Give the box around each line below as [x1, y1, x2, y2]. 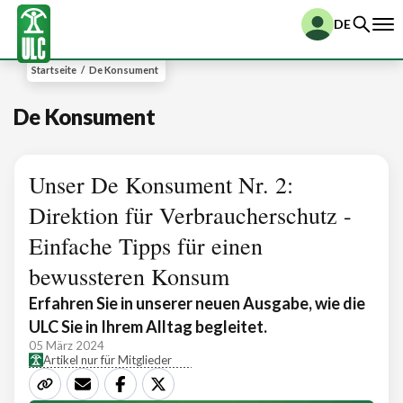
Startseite [31, 64, 76, 76]
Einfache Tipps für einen [29, 230, 263, 261]
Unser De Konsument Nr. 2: [29, 169, 293, 200]
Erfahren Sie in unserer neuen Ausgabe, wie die [29, 293, 365, 313]
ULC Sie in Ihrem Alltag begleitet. [29, 317, 267, 336]
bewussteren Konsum [29, 261, 229, 291]
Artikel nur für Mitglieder [43, 353, 172, 367]
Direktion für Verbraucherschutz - [29, 200, 352, 230]
